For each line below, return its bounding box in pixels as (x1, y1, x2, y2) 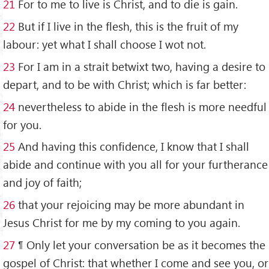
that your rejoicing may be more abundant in (15, 197, 244, 213)
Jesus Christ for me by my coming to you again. (3, 215, 240, 231)
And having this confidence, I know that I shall (15, 139, 249, 154)
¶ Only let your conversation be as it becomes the (15, 237, 265, 253)
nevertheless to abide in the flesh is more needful (15, 98, 267, 114)
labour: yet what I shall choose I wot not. (3, 36, 206, 52)
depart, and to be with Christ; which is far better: (3, 76, 246, 92)
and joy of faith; (3, 175, 82, 190)
